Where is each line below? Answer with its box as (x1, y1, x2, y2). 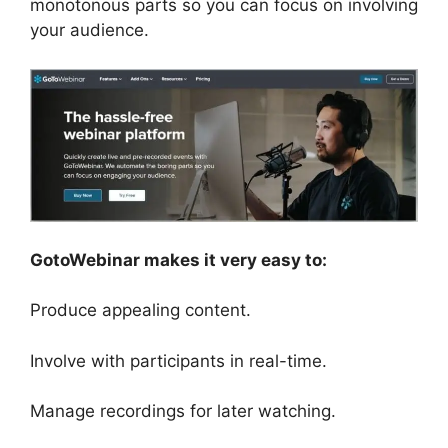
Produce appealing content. (30, 300, 251, 321)
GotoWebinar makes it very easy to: (30, 249, 327, 270)
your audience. (30, 20, 149, 41)
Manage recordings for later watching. (30, 401, 336, 422)
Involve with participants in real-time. (30, 350, 327, 371)
